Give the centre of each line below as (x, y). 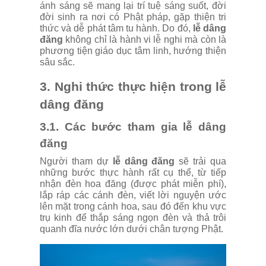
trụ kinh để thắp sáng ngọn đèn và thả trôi (133, 217)
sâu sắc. (57, 62)
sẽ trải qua (202, 161)
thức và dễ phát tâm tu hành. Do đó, (116, 28)
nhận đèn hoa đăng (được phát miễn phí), (133, 183)
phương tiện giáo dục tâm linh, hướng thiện (133, 50)
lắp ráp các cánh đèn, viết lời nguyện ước (133, 195)
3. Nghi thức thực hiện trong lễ (133, 86)
